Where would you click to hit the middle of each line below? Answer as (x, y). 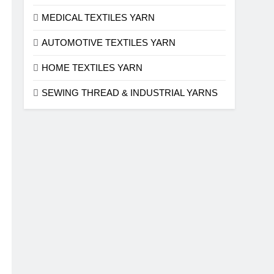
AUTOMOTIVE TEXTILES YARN (109, 43)
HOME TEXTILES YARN (92, 68)
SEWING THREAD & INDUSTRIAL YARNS (130, 93)
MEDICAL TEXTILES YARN (98, 17)
